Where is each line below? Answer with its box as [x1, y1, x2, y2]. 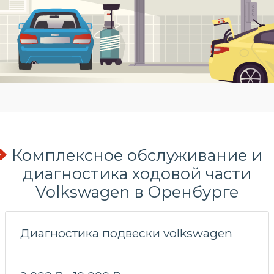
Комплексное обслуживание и [12, 145, 262, 165]
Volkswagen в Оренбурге [35, 182, 239, 201]
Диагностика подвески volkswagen [20, 225, 232, 240]
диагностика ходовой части [23, 163, 251, 183]
